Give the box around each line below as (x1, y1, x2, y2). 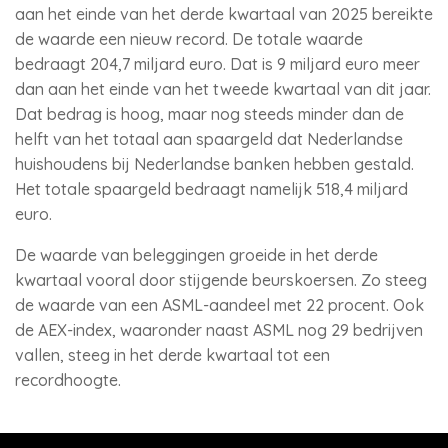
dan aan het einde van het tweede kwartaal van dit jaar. (15, 79, 431, 99)
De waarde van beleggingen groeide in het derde (15, 245, 378, 265)
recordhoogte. (15, 370, 121, 390)
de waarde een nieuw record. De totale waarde (15, 29, 363, 49)
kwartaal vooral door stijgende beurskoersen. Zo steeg (15, 270, 427, 290)
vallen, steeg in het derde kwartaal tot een (15, 345, 330, 365)
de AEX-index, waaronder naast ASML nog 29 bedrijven (15, 320, 423, 340)
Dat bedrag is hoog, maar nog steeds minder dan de (15, 104, 404, 124)
